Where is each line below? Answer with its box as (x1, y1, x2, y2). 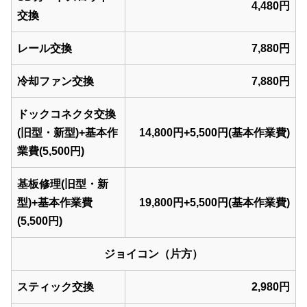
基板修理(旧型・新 (17, 178, 108, 191)
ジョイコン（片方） (104, 248, 203, 260)
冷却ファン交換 (17, 75, 94, 88)
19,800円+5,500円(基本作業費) (139, 197, 290, 209)
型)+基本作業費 (17, 197, 93, 209)
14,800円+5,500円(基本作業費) (139, 127, 290, 139)
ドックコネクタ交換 (17, 108, 116, 121)
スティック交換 (17, 281, 94, 293)
